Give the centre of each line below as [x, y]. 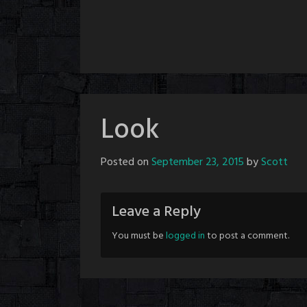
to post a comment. [247, 236]
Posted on [126, 162]
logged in [185, 236]
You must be [139, 236]
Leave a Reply [156, 212]
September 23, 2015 [198, 162]
